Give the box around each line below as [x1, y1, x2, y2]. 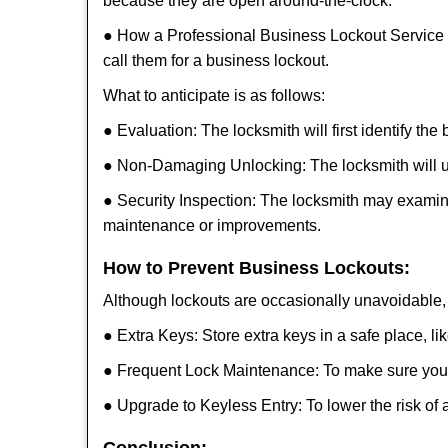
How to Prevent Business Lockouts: [103, 258, 410, 278]
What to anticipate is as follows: [103, 87, 325, 104]
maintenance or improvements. [103, 217, 321, 234]
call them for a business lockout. [103, 52, 329, 69]
